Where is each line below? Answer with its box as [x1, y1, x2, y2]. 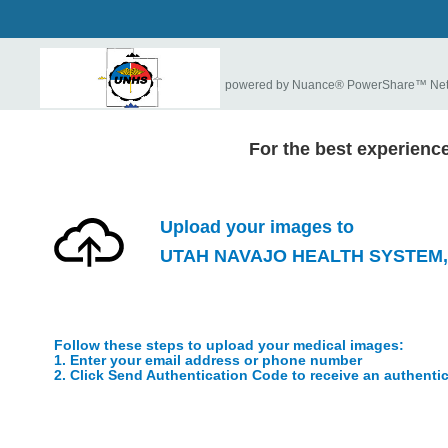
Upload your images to [159, 217, 354, 238]
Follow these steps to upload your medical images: [54, 337, 405, 354]
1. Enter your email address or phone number [54, 352, 363, 369]
